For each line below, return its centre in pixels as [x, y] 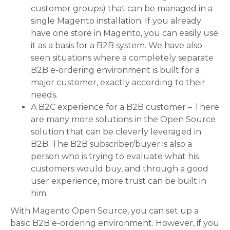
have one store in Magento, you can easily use [124, 33]
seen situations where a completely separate [122, 58]
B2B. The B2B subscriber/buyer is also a [111, 144]
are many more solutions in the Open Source [123, 120]
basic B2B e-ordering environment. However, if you [115, 223]
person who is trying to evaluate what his [115, 157]
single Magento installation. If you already [116, 21]
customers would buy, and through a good [120, 169]
